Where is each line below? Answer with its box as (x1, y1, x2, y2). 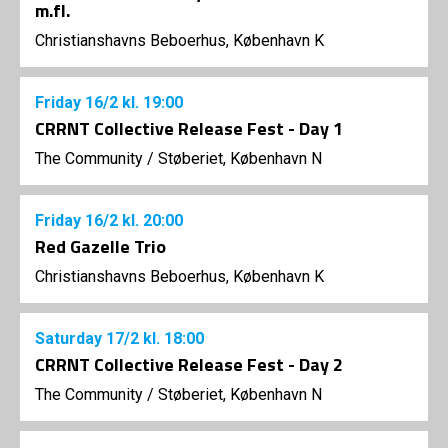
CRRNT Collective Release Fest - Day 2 (35, 351, 343, 379)
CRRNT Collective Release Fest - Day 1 (35, 115, 343, 143)
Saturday (35, 329, 106, 349)
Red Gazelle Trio (35, 233, 166, 261)
